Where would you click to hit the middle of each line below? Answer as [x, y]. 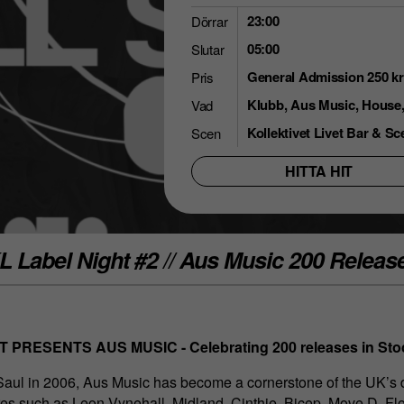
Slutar [208, 49]
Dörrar [210, 21]
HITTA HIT [319, 171]
